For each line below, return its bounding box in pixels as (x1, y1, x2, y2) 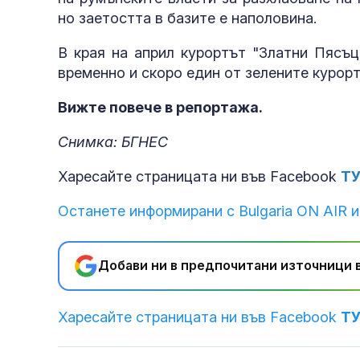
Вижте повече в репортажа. (58, 98, 263, 116)
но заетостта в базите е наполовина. (58, 9, 317, 27)
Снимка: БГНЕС (58, 133, 168, 150)
